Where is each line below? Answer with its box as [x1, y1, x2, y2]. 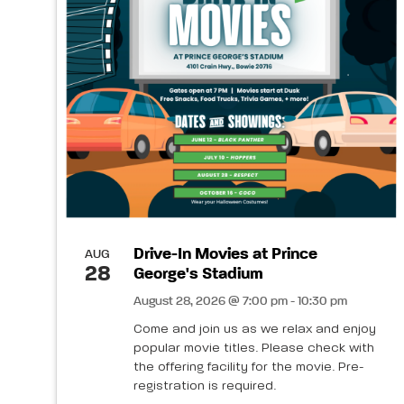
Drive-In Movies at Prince [133, 245, 317, 262]
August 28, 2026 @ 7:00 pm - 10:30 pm [133, 294, 347, 308]
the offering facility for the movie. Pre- [133, 360, 364, 373]
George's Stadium [133, 265, 263, 282]
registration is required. [133, 379, 276, 392]
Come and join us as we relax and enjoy [133, 322, 376, 335]
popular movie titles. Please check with [133, 341, 374, 354]
